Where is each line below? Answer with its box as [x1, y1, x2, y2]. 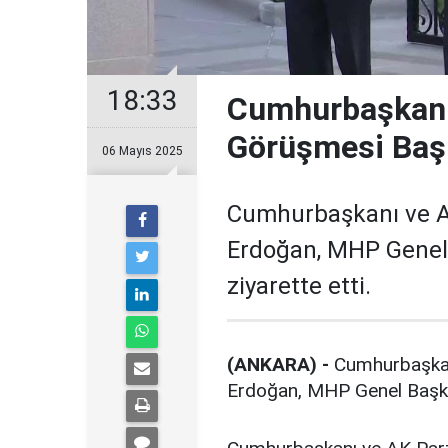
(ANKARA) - [227, 353, 329, 377]
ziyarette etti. [227, 272, 371, 301]
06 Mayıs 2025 [101, 144, 183, 159]
